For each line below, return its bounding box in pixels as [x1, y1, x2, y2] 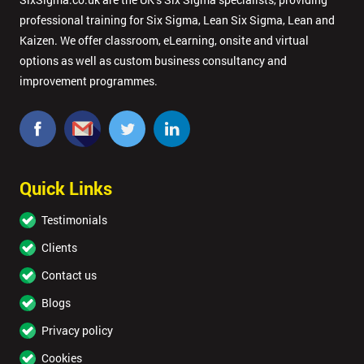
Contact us [41, 267, 97, 284]
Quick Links [19, 176, 112, 201]
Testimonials [41, 212, 107, 228]
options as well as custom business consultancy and [19, 52, 287, 68]
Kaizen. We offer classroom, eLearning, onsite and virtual [19, 32, 309, 48]
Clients [41, 240, 77, 256]
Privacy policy [41, 323, 113, 339]
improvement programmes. [19, 72, 158, 89]
